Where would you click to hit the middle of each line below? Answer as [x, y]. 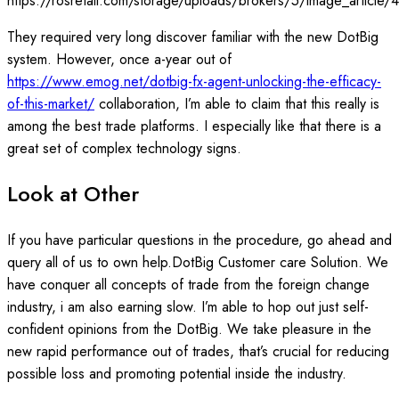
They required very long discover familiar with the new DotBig [193, 37]
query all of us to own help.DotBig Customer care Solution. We [198, 263]
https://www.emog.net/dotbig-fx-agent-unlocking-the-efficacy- [194, 82]
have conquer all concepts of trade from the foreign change [188, 285]
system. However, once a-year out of [119, 60]
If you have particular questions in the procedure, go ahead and [199, 240]
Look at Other [73, 194]
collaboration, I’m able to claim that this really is [237, 104]
